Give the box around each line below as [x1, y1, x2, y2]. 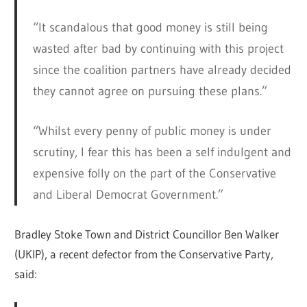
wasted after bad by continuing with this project [32, 41, 284, 57]
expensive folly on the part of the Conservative [32, 166, 276, 182]
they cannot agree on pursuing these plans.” [32, 84, 267, 99]
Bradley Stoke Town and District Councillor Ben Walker [14, 227, 280, 242]
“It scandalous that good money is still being [32, 20, 268, 36]
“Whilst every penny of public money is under [32, 123, 271, 139]
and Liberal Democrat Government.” [32, 187, 223, 203]
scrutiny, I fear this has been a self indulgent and [32, 145, 291, 160]
